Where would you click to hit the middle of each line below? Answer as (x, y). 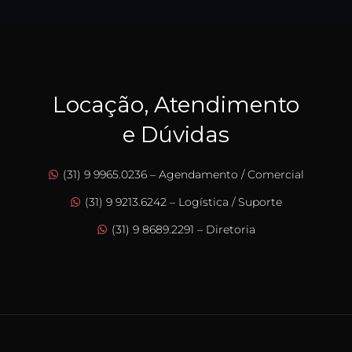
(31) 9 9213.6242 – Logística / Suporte (181, 202)
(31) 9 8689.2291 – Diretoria (181, 229)
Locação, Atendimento (176, 104)
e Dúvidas (176, 134)
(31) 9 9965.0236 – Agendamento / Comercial (181, 174)
